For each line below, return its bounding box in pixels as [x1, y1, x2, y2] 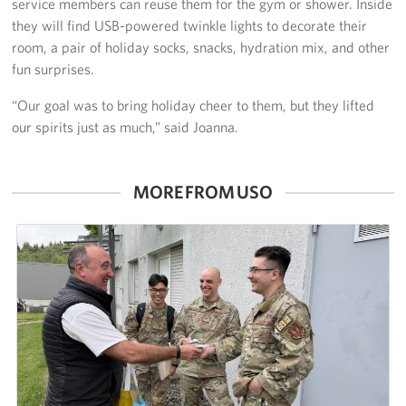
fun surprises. [12, 60, 95, 79]
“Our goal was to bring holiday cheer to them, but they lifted [12, 96, 375, 115]
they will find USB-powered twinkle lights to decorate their [12, 16, 368, 35]
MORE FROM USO [133, 180, 273, 204]
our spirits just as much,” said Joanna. [12, 118, 239, 137]
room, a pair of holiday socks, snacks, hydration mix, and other [12, 38, 391, 57]
